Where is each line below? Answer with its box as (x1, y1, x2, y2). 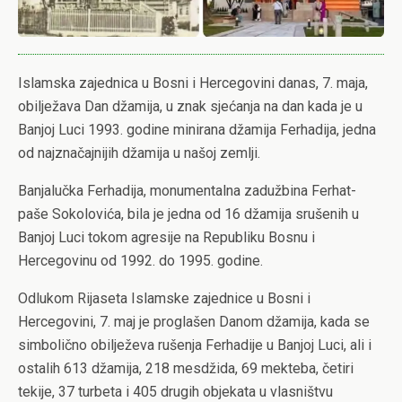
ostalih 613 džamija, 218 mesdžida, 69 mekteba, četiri (18, 359, 354, 377)
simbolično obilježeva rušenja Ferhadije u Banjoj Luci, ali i (18, 336, 371, 354)
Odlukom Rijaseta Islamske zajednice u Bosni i (18, 289, 310, 307)
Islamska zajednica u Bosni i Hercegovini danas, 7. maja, (18, 74, 368, 92)
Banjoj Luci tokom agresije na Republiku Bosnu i (18, 228, 315, 246)
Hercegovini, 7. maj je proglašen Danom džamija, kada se (18, 312, 370, 330)
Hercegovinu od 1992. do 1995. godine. (18, 251, 263, 269)
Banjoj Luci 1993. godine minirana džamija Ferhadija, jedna (18, 120, 376, 138)
